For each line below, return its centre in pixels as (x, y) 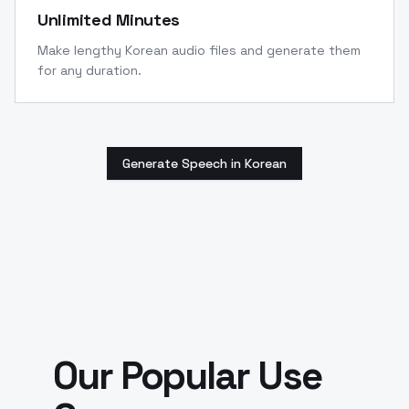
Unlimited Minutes (109, 19)
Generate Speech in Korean (204, 163)
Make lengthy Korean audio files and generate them (199, 50)
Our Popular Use (187, 375)
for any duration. (89, 70)
